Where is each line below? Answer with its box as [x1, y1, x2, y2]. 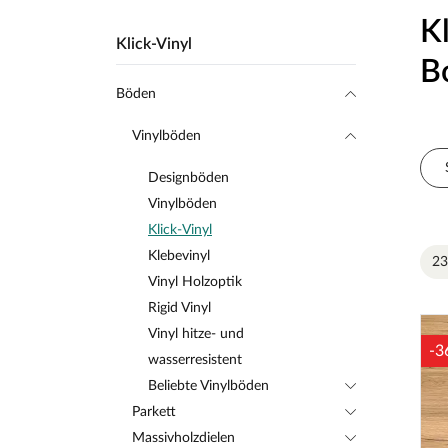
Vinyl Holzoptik [148, 275, 242, 289]
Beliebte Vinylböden [148, 379, 269, 393]
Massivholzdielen [132, 431, 235, 445]
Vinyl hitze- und [148, 327, 244, 341]
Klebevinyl [148, 249, 210, 263]
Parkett [132, 405, 176, 419]
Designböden [148, 171, 229, 185]
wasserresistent [148, 353, 242, 367]
